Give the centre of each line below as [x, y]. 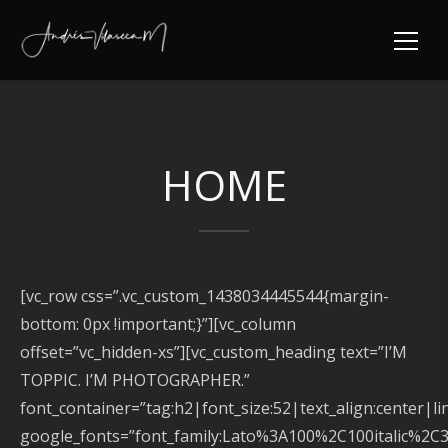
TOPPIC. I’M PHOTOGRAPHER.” [135, 380]
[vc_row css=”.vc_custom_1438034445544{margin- [204, 296]
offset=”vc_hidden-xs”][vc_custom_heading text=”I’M [213, 352]
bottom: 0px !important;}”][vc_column [158, 324]
